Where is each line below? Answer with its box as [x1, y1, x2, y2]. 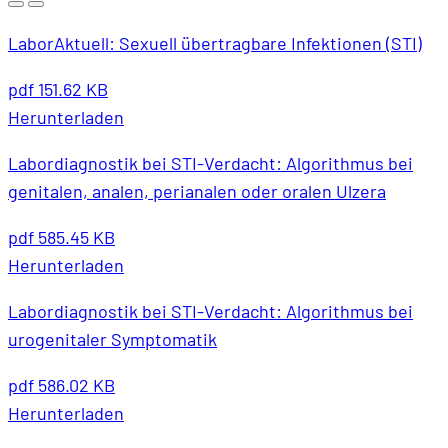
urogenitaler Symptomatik [8, 327, 217, 350]
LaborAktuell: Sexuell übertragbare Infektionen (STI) [8, 31, 422, 54]
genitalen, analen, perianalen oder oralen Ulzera [8, 179, 386, 202]
